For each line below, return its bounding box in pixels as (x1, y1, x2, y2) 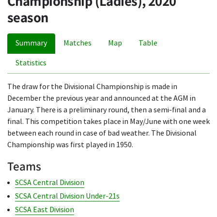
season (7, 8, 48, 26)
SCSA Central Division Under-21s (15, 191, 120, 201)
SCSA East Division (15, 205, 74, 215)
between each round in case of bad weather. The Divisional (7, 128, 197, 138)
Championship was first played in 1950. (7, 140, 133, 150)
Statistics (15, 58, 46, 68)
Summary (15, 38, 47, 48)
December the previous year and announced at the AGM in (7, 93, 196, 103)
